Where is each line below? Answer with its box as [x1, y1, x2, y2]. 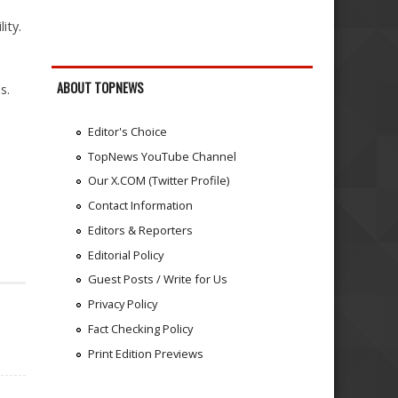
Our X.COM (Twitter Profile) [87, 172, 229, 189]
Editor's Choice [87, 123, 167, 139]
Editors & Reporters [87, 221, 193, 238]
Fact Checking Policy [87, 320, 193, 337]
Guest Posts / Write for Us [87, 271, 227, 288]
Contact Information [87, 197, 193, 214]
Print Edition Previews [87, 345, 203, 362]
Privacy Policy [87, 296, 157, 313]
